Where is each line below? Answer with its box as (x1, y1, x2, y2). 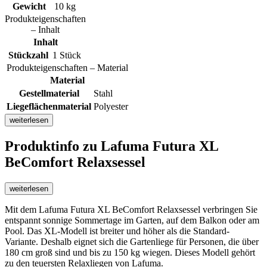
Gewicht (13, 1, 46, 12)
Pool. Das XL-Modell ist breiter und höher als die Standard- (5, 226, 229, 237)
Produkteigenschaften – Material (7, 63, 128, 73)
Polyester (94, 101, 128, 112)
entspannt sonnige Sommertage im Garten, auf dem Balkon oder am (5, 215, 259, 226)
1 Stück (52, 50, 81, 61)
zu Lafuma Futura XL (83, 138, 218, 154)
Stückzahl (8, 50, 48, 61)
